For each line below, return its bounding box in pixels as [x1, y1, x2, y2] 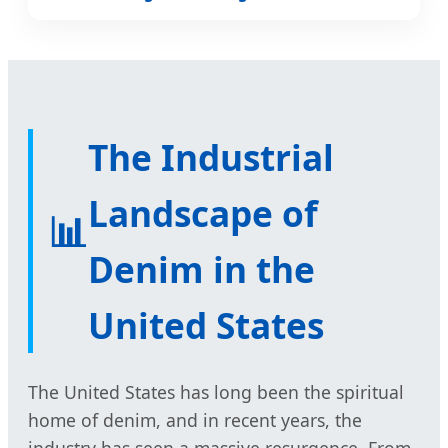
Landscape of [88, 189, 318, 238]
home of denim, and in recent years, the [28, 408, 362, 433]
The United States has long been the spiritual [28, 380, 404, 405]
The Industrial [88, 133, 334, 182]
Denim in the [88, 245, 315, 294]
